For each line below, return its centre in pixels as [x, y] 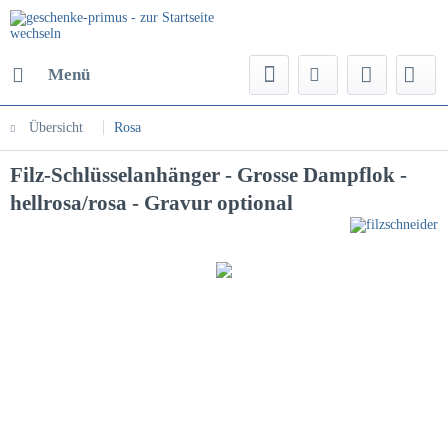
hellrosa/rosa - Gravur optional [151, 203]
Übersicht [56, 127]
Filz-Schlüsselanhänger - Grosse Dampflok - [208, 175]
